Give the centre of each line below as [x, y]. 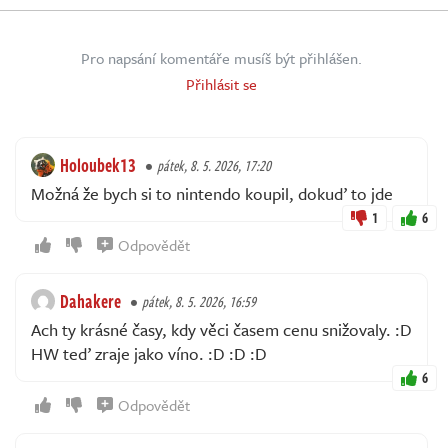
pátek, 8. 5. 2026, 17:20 [214, 165]
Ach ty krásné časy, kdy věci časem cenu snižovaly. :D [221, 329]
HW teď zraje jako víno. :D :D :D [149, 353]
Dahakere [90, 300]
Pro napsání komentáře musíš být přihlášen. [221, 57]
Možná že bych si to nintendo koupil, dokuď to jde [212, 193]
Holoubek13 [98, 164]
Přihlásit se [221, 83]
